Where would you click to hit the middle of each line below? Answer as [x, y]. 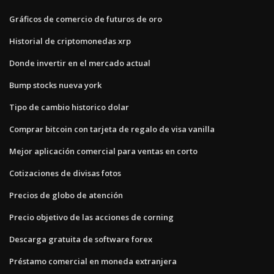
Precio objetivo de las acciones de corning [91, 217]
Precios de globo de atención [66, 195]
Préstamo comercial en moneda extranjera [93, 261]
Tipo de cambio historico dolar [69, 107]
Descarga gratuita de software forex [81, 239]
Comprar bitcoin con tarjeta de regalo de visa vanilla [112, 129]
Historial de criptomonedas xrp [70, 41]
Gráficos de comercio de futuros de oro [86, 19]
